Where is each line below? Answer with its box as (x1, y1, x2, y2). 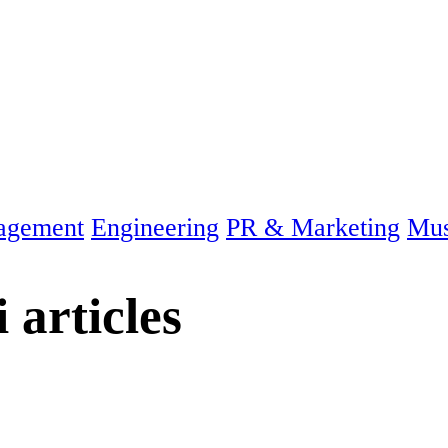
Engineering (91, 213, 219, 243)
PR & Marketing (226, 213, 400, 243)
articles (9, 286, 182, 344)
